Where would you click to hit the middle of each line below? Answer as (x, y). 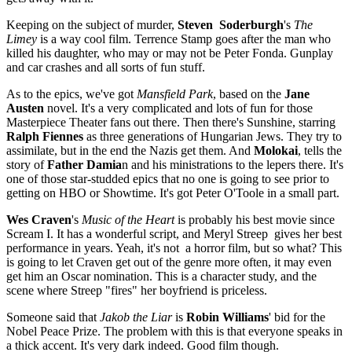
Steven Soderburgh (231, 24)
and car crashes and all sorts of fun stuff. (106, 67)
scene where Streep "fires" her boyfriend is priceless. (137, 290)
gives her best (308, 233)
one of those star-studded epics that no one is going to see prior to (168, 178)
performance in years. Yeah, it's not (93, 247)
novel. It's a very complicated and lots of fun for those (180, 108)
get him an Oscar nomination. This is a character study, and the (161, 276)
